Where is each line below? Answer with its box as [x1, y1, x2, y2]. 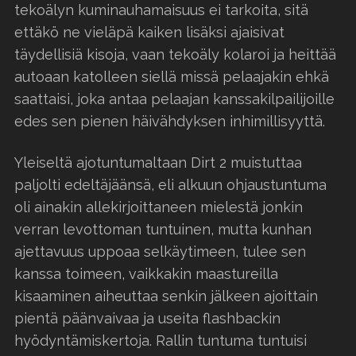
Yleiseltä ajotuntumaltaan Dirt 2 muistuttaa [14, 153, 302, 171]
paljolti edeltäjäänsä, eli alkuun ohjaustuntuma [14, 176, 327, 193]
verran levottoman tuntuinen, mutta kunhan [14, 220, 311, 238]
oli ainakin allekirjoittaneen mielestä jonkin [14, 198, 303, 215]
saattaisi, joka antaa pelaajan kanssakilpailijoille [14, 90, 335, 107]
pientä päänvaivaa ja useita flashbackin [14, 309, 281, 327]
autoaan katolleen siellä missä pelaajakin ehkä [14, 68, 329, 85]
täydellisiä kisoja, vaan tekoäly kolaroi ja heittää [14, 45, 336, 63]
